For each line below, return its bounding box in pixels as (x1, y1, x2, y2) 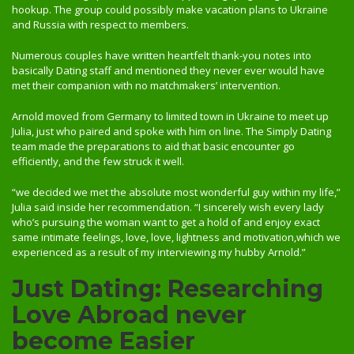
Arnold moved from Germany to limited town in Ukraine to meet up (12, 109, 329, 123)
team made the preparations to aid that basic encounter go (12, 139, 295, 153)
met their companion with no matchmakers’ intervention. (12, 78, 281, 92)
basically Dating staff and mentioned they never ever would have (12, 63, 325, 77)
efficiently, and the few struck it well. (12, 154, 184, 168)
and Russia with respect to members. (12, 17, 189, 32)
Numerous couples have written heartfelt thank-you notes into (12, 48, 311, 62)
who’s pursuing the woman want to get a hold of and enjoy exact (12, 215, 320, 229)
